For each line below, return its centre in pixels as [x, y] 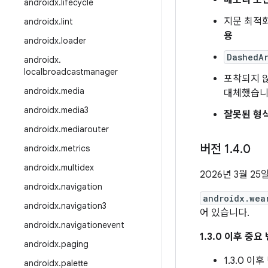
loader [74, 41]
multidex [77, 167]
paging [75, 244]
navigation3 [84, 206]
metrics [75, 148]
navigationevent [93, 225]
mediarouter [85, 129]
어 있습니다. [225, 213]
